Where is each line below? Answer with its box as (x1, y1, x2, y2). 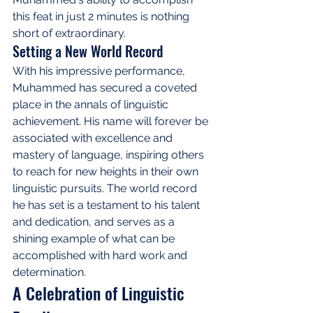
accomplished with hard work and (13, 248, 190, 262)
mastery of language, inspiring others (13, 147, 207, 161)
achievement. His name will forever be (13, 114, 211, 128)
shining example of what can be (13, 231, 177, 245)
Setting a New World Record (13, 40, 163, 61)
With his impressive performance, (13, 64, 188, 78)
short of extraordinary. (13, 26, 126, 40)
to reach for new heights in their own (13, 164, 201, 178)
